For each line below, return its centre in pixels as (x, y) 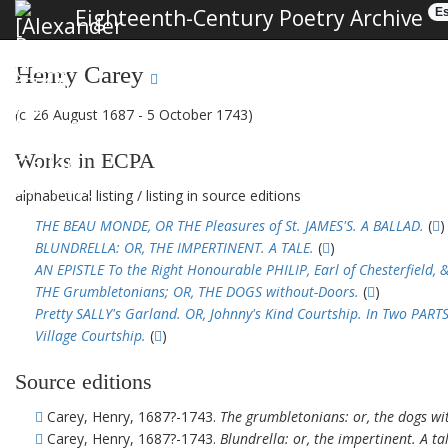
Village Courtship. (90, 335)
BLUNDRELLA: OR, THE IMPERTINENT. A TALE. (174, 247)
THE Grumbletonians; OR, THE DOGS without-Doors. (197, 291)
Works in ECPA (85, 160)
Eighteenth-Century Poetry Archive (246, 17)
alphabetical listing (74, 195)
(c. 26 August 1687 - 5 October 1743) (134, 114)
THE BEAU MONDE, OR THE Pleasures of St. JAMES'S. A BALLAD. (229, 225)
